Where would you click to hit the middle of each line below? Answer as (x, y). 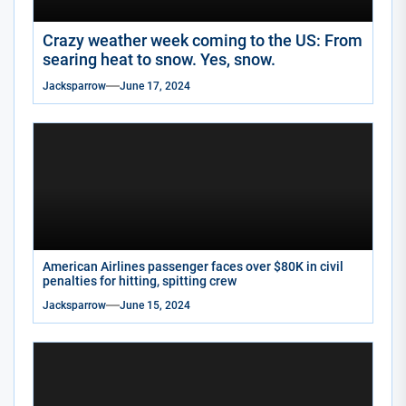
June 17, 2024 (155, 86)
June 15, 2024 (155, 305)
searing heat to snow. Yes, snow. (159, 59)
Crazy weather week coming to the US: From (203, 40)
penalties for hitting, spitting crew (140, 280)
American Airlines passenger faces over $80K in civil (193, 266)
